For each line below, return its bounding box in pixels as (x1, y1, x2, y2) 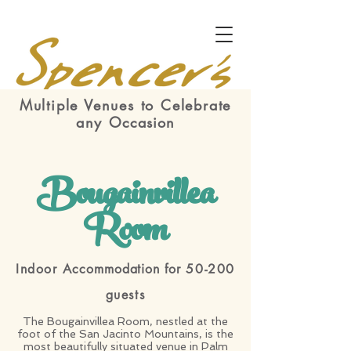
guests (105, 287, 146, 303)
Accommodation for (63, 261, 181, 277)
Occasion (108, 113, 175, 132)
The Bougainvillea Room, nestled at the (23, 315, 228, 327)
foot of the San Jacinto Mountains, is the (17, 327, 233, 340)
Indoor (16, 261, 63, 277)
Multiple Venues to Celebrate (19, 96, 232, 114)
